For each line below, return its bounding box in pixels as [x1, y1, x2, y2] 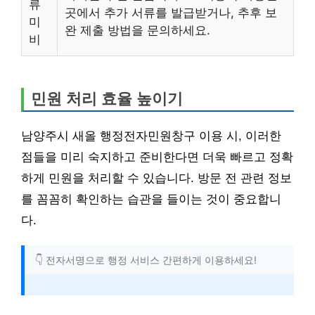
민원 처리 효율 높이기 [31, 89, 183, 108]
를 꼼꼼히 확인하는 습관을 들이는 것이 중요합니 [21, 192, 281, 206]
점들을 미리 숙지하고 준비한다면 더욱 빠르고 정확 [21, 150, 293, 164]
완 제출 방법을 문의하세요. [65, 22, 210, 37]
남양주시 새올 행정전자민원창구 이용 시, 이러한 [21, 129, 281, 143]
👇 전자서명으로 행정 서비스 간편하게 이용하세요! [35, 253, 257, 266]
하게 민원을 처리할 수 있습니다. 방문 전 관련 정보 [21, 171, 292, 185]
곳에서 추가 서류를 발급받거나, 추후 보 [65, 5, 277, 20]
